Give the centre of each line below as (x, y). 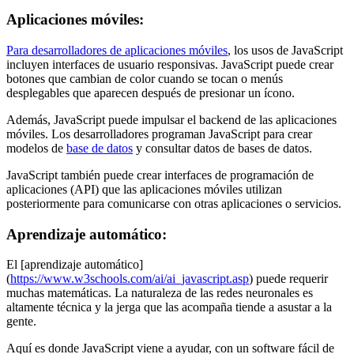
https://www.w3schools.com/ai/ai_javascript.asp (130, 279)
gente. (21, 322)
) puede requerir (288, 279)
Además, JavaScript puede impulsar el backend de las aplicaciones (171, 119)
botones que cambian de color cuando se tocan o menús (145, 78)
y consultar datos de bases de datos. (222, 148)
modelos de (36, 148)
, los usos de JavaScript (285, 50)
